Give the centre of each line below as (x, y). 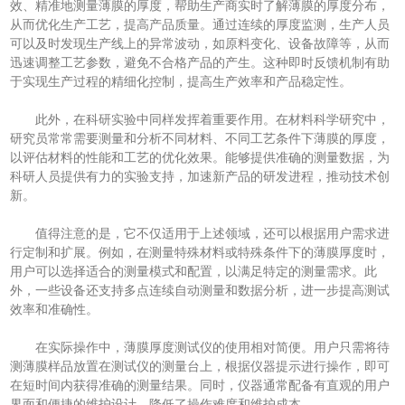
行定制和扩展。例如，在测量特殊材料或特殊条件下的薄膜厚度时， (200, 253)
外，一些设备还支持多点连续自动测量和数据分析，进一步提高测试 (200, 291)
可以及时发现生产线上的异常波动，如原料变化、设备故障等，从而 (200, 44)
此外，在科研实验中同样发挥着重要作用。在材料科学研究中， (200, 120)
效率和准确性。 (55, 310)
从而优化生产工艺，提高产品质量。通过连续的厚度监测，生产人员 (200, 25)
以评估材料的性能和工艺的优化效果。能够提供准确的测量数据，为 (200, 158)
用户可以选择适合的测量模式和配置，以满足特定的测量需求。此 (194, 272)
